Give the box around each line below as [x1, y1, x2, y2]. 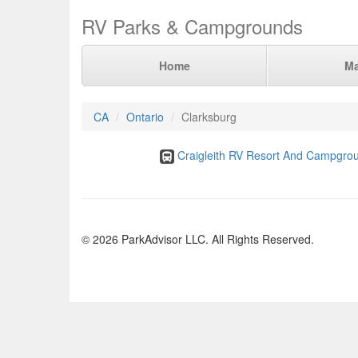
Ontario [126, 109, 164, 125]
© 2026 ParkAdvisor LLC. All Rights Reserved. [82, 231, 314, 248]
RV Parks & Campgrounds [82, 12, 303, 40]
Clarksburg [181, 109, 237, 125]
